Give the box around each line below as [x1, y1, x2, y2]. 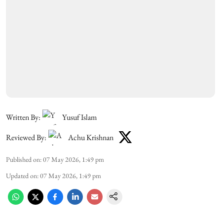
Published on [6, 154, 40, 164]
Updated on [6, 171, 37, 180]
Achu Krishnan [68, 132, 113, 143]
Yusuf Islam [62, 111, 97, 122]
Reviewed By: [6, 132, 46, 143]
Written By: [6, 111, 40, 122]
